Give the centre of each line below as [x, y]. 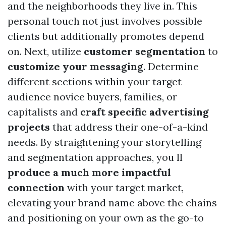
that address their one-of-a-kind [129, 127]
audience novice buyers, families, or [92, 97]
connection [36, 187]
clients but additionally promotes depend [106, 36]
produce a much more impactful [89, 172]
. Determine [171, 66]
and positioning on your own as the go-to [106, 218]
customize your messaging [75, 66]
